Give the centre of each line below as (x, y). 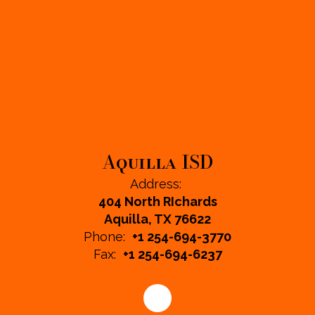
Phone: (104, 236)
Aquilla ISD (157, 162)
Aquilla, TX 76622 (157, 219)
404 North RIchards (157, 201)
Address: (156, 184)
